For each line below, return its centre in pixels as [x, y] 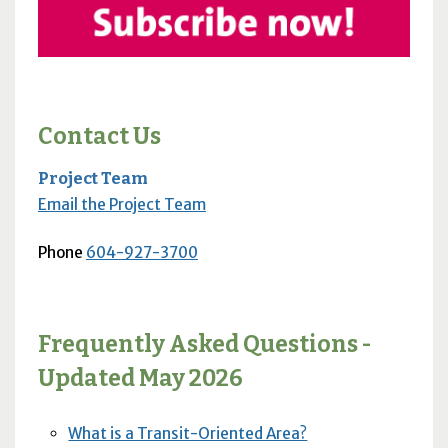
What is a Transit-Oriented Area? [188, 433]
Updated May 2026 [140, 379]
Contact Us [99, 137]
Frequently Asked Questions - [204, 345]
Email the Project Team [121, 205]
